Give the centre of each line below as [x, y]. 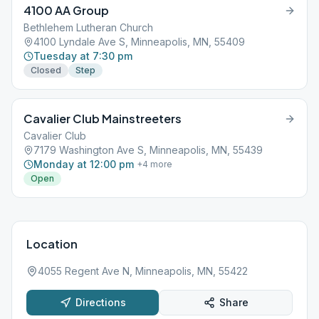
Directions [100, 302]
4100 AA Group [66, 10]
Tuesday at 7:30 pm [83, 56]
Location [52, 244]
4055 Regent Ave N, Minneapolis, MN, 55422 [143, 271]
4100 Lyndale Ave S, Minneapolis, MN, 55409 [139, 42]
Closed [46, 70]
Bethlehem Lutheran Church [88, 27]
